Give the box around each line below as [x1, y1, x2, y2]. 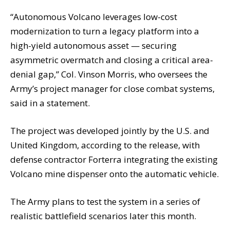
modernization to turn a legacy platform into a [10, 25, 199, 37]
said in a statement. [10, 97, 90, 109]
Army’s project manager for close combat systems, [10, 82, 215, 94]
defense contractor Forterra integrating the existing [10, 153, 218, 165]
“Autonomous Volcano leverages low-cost [10, 10, 177, 23]
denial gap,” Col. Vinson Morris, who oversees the [10, 68, 207, 80]
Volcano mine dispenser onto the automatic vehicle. [10, 167, 219, 180]
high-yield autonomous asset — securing [10, 39, 177, 51]
